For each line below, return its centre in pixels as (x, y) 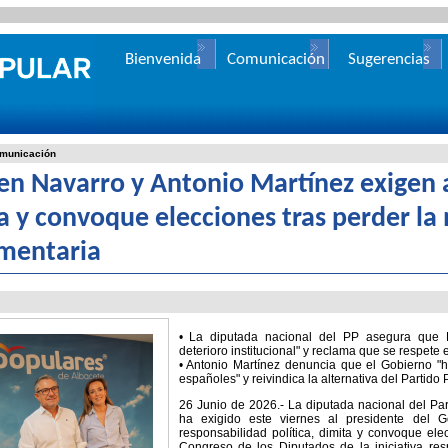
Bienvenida (163, 59)
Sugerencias (389, 59)
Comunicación (276, 59)
